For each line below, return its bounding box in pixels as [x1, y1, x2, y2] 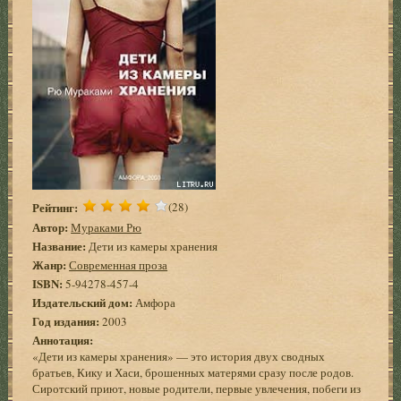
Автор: [32, 218, 69, 235]
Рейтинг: [32, 199, 79, 217]
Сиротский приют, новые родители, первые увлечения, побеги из [32, 380, 362, 397]
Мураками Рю [71, 218, 142, 235]
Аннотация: [32, 330, 94, 348]
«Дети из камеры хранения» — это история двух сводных [32, 347, 326, 364]
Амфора [132, 294, 176, 311]
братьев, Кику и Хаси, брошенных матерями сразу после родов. [32, 363, 354, 380]
